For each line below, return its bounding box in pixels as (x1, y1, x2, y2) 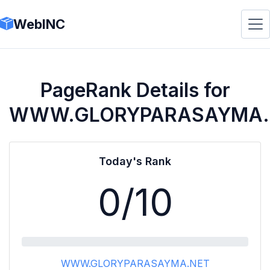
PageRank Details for (40, 78, 230, 102)
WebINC (13, 16, 65, 32)
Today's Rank (99, 155, 171, 168)
